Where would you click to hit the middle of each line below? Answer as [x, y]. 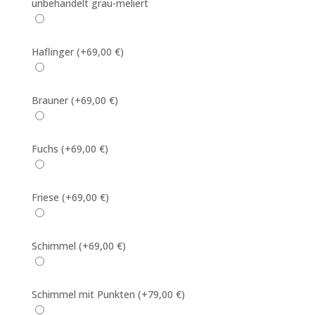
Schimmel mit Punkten [84, 294]
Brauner [51, 100]
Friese [46, 197]
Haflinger [54, 52]
